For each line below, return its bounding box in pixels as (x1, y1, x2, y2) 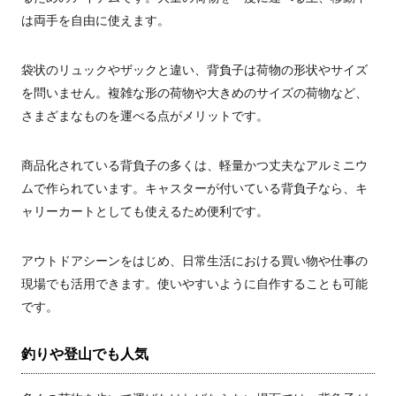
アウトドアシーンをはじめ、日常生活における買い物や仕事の (21, 254, 368, 268)
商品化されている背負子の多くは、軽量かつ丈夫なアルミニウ (21, 158, 368, 172)
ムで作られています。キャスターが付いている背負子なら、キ (21, 181, 368, 195)
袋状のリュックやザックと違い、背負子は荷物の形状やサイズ (21, 63, 368, 77)
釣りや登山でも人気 (21, 346, 148, 362)
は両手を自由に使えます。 (21, 13, 170, 27)
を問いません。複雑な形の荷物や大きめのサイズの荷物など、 (21, 86, 368, 100)
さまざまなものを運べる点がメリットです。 (21, 109, 269, 123)
